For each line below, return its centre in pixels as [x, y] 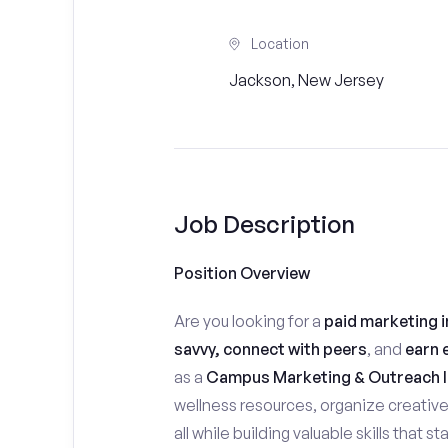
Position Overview [241, 273]
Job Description [264, 224]
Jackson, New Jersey [306, 80]
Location [280, 43]
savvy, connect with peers [270, 349]
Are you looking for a [248, 321]
